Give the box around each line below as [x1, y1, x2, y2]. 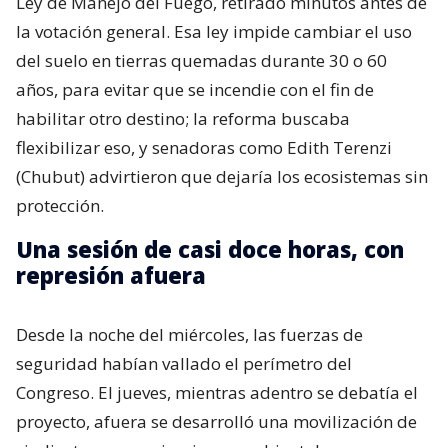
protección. [16, 193, 104, 217]
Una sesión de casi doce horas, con [16, 233, 404, 264]
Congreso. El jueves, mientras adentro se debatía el [16, 380, 418, 404]
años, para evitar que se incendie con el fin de [16, 77, 374, 101]
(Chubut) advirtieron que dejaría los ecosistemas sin [16, 164, 428, 188]
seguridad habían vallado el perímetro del [16, 351, 352, 375]
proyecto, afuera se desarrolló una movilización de [16, 409, 417, 433]
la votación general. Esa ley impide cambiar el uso [16, 19, 412, 43]
